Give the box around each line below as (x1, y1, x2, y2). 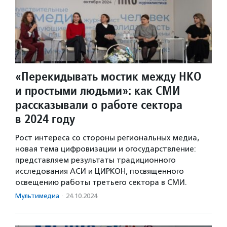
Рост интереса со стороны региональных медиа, (15, 133, 199, 142)
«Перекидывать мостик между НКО (15, 68, 202, 84)
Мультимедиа (15, 192, 59, 200)
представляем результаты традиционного (15, 155, 176, 165)
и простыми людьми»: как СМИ (15, 82, 180, 98)
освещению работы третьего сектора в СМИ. (15, 177, 187, 187)
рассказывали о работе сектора (15, 96, 182, 112)
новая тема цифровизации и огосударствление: (15, 144, 196, 154)
